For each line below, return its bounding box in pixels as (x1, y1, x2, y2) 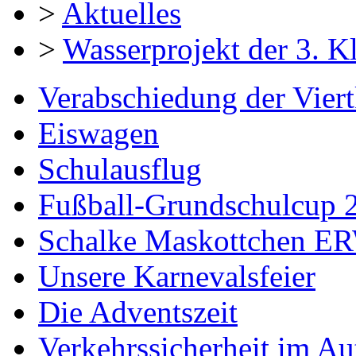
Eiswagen (38, 115, 159, 150)
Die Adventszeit (38, 294, 238, 329)
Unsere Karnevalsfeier (38, 258, 315, 293)
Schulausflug (38, 151, 202, 186)
